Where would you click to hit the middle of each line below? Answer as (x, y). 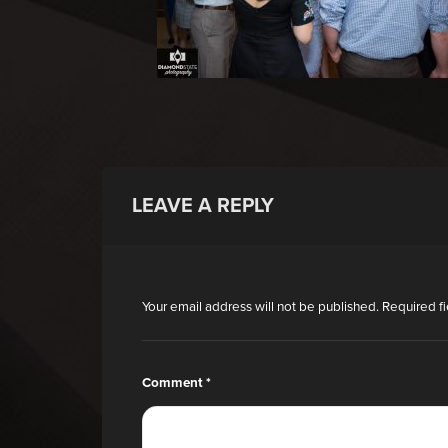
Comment (174, 383)
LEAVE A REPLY (203, 206)
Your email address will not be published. (260, 307)
